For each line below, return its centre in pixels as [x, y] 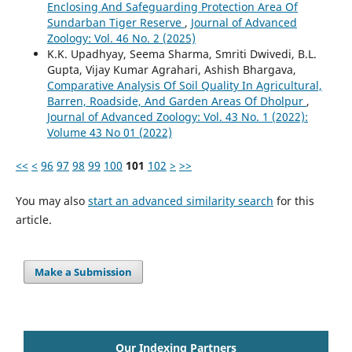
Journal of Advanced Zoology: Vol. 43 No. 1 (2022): [177, 117]
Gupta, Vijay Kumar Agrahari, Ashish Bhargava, [171, 70]
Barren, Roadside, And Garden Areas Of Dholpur [176, 101]
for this [293, 200]
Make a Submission [84, 272]
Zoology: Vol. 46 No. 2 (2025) [121, 38]
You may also [51, 200]
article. [33, 219]
